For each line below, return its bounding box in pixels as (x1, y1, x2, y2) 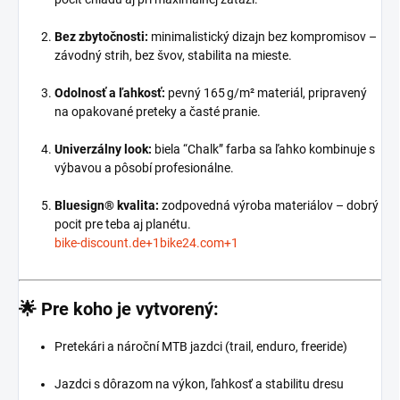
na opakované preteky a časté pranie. (54, 104, 261, 119)
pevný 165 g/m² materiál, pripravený (165, 85, 367, 100)
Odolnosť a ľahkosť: (54, 85, 165, 100)
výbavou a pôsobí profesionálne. (54, 160, 234, 175)
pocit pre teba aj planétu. (54, 216, 191, 231)
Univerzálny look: (54, 141, 152, 156)
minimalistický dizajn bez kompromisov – (148, 29, 377, 44)
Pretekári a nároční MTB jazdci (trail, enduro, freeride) (54, 338, 347, 354)
